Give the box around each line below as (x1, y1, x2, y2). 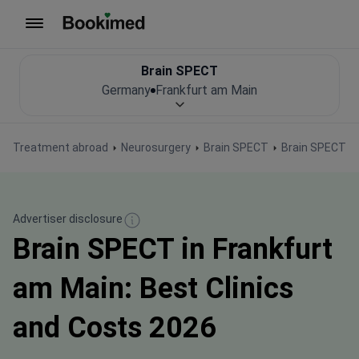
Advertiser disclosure (13, 212, 123, 225)
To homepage (62, 30, 139, 46)
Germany (102, 83, 151, 98)
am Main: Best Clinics (13, 272, 293, 305)
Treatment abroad (13, 141, 108, 154)
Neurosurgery (121, 141, 191, 154)
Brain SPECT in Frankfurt (13, 232, 333, 266)
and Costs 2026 (13, 311, 216, 345)
